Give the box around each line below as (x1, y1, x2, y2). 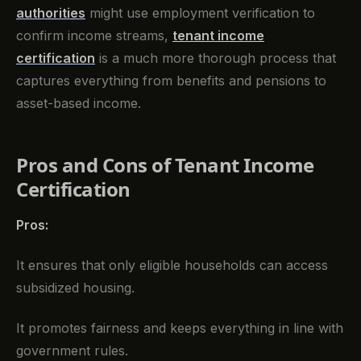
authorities (16, 5, 85, 22)
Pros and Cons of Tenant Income (16, 151, 314, 179)
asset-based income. (16, 95, 141, 112)
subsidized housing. (16, 279, 135, 296)
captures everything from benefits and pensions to (16, 73, 326, 89)
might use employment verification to (85, 5, 315, 22)
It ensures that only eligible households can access (16, 256, 328, 273)
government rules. (16, 342, 128, 359)
